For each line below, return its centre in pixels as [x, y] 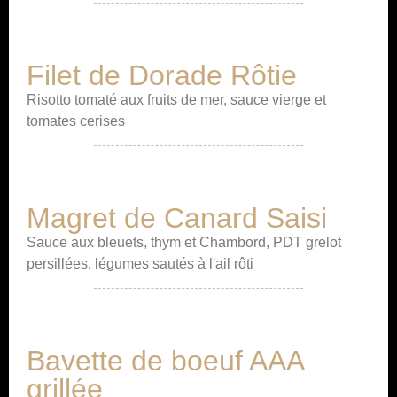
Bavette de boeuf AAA [165, 361]
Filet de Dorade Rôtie [162, 75]
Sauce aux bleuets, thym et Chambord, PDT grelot [184, 242]
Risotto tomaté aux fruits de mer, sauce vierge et [176, 100]
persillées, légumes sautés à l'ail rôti [140, 264]
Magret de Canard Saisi [177, 218]
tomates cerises [76, 121]
